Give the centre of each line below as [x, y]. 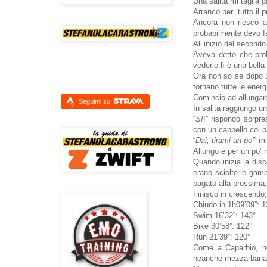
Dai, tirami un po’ [225, 141]
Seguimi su [95, 101]
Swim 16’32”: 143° [224, 216]
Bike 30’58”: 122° [223, 226]
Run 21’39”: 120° [222, 237]
